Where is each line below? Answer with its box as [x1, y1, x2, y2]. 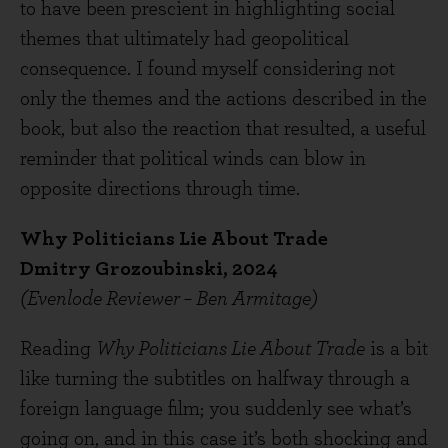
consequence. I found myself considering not [20, 59, 395, 79]
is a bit [365, 339, 428, 359]
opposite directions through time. [20, 179, 300, 199]
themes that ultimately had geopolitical [20, 29, 349, 49]
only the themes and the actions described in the [20, 89, 427, 109]
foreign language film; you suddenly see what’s [20, 399, 412, 419]
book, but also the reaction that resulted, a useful [20, 119, 426, 139]
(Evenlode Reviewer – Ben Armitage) [20, 289, 318, 309]
